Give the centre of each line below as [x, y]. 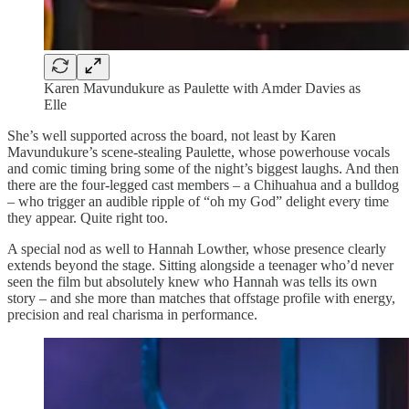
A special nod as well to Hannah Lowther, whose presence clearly [197, 248]
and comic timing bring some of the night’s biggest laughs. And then [203, 168]
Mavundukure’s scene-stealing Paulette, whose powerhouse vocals [199, 152]
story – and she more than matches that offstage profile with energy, [201, 298]
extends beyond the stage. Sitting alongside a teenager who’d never [200, 265]
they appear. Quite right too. [88, 217]
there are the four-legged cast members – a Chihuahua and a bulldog [203, 184]
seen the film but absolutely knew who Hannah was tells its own [192, 281]
